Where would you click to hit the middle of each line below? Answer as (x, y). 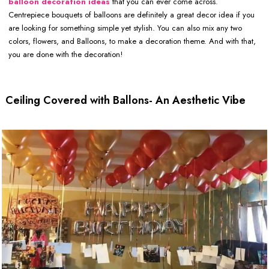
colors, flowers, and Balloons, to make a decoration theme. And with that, (132, 41)
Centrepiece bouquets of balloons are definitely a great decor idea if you (131, 15)
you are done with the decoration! (65, 55)
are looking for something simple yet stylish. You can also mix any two (125, 28)
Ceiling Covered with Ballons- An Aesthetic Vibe (125, 101)
